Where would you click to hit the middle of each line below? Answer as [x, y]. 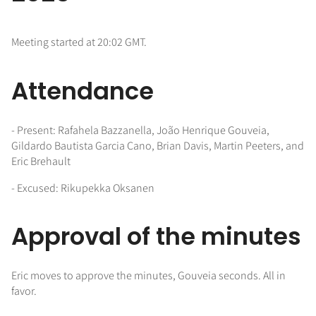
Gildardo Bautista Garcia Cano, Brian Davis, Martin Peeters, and [158, 145]
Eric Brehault [41, 161]
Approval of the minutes [156, 237]
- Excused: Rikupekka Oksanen [83, 188]
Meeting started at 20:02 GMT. [79, 42]
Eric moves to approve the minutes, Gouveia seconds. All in [148, 276]
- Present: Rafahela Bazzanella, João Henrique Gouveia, [140, 130]
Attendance [83, 91]
